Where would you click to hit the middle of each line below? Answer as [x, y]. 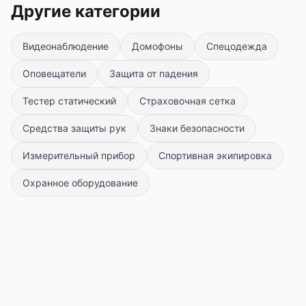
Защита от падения [154, 73]
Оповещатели [54, 73]
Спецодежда [237, 46]
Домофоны [157, 46]
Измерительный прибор [79, 155]
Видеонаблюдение [66, 46]
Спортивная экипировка [215, 155]
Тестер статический [69, 100]
